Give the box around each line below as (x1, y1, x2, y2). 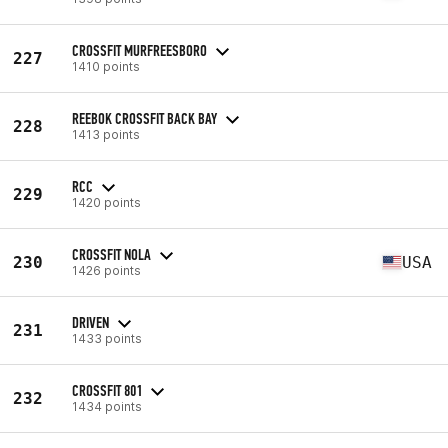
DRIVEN (72, 312, 109, 332)
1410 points (72, 58, 140, 74)
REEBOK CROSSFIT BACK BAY (72, 108, 217, 128)
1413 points (72, 126, 140, 142)
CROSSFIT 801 (72, 380, 142, 400)
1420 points (72, 194, 141, 210)
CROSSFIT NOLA (72, 244, 151, 264)
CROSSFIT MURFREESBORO (72, 40, 207, 60)
